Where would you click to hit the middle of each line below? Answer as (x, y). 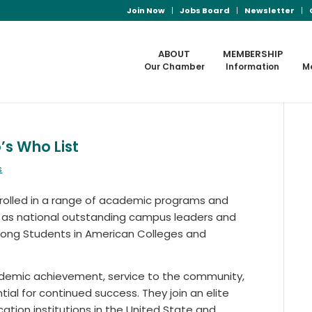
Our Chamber (174, 67)
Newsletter (269, 10)
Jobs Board (204, 10)
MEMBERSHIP (252, 54)
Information (253, 67)
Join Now (146, 10)
